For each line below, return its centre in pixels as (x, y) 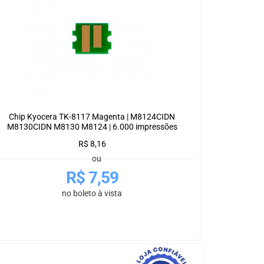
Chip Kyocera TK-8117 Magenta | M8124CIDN (92, 117)
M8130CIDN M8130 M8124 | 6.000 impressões (92, 127)
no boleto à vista (92, 194)
